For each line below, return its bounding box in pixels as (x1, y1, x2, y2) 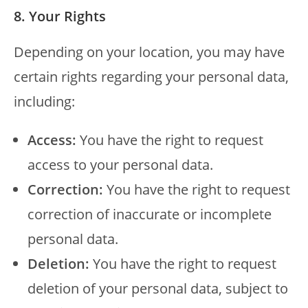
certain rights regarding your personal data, (14, 67, 289, 86)
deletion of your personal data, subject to (27, 279, 288, 298)
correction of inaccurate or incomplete (27, 205, 272, 223)
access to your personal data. (27, 155, 213, 174)
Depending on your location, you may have (14, 43, 285, 61)
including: (14, 92, 75, 111)
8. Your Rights (14, 7, 106, 25)
